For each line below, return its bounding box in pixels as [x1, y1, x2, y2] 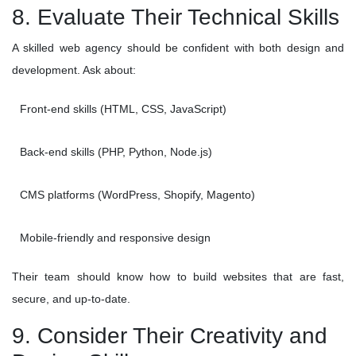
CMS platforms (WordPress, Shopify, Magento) [20, 188, 255, 202]
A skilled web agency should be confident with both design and [12, 41, 344, 55]
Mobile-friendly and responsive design [20, 231, 211, 245]
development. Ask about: [12, 64, 136, 77]
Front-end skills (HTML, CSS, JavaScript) [20, 103, 226, 116]
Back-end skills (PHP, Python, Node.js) [20, 145, 212, 159]
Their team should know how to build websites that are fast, [12, 270, 344, 284]
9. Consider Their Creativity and [12, 323, 327, 349]
